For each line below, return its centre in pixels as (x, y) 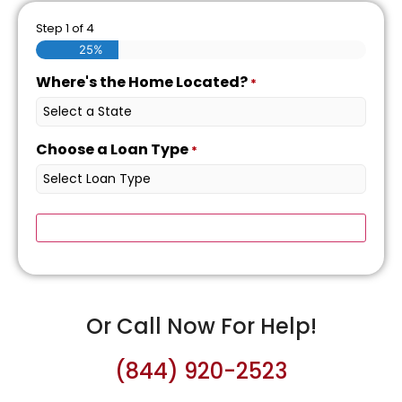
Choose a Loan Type (112, 149)
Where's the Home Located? (142, 83)
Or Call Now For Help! (201, 326)
